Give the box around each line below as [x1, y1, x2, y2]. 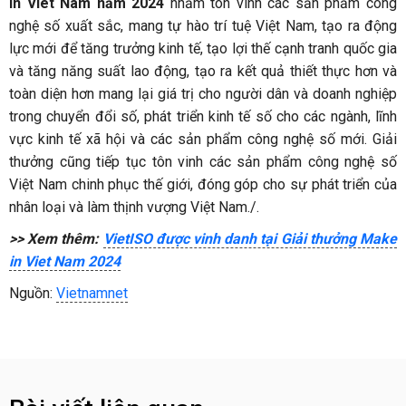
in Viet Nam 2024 [9, 253, 121, 271]
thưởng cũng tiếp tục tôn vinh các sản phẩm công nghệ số [9, 153, 397, 171]
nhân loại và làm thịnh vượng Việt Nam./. [9, 198, 259, 217]
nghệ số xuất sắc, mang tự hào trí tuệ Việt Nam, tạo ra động [9, 17, 397, 35]
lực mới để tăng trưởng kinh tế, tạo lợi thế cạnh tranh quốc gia [9, 40, 397, 58]
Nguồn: [9, 285, 56, 303]
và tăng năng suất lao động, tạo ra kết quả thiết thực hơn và [9, 63, 397, 81]
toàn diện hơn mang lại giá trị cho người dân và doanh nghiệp [9, 85, 397, 103]
